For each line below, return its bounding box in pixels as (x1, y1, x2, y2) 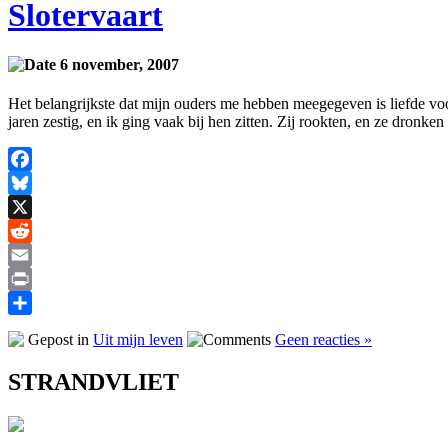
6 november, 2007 (56, 55, 179, 73)
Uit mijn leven (93, 331, 183, 349)
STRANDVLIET (8, 368, 179, 395)
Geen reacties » (275, 331, 372, 349)
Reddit (8, 246, 50, 264)
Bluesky (8, 198, 60, 216)
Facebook (8, 174, 70, 192)
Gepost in (24, 331, 93, 349)
